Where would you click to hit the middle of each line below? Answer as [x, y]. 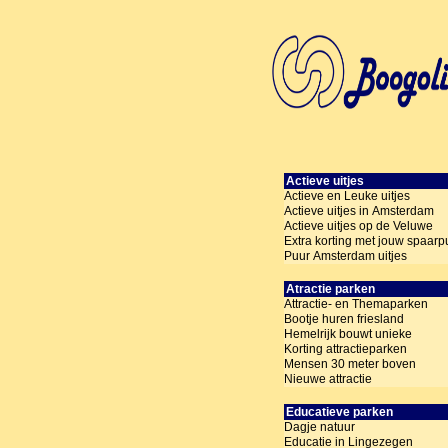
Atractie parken [331, 289]
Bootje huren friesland [344, 319]
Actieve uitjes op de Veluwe [358, 226]
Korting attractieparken [345, 349]
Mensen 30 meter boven [350, 364]
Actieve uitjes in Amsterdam [359, 211]
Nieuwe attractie [328, 379]
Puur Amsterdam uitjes [345, 256]
